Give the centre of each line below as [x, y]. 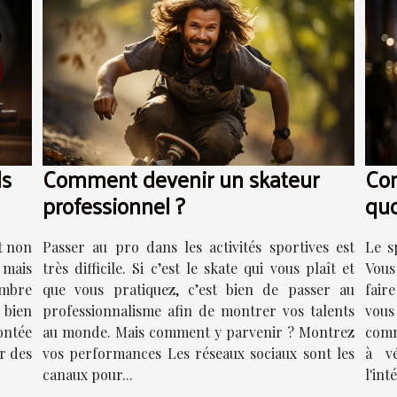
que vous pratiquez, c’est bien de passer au [198, 289]
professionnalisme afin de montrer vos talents [198, 310]
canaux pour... [88, 374]
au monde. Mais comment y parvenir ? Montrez [198, 331]
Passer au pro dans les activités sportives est [198, 246]
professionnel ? [114, 205]
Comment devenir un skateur [181, 178]
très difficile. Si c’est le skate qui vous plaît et [198, 268]
